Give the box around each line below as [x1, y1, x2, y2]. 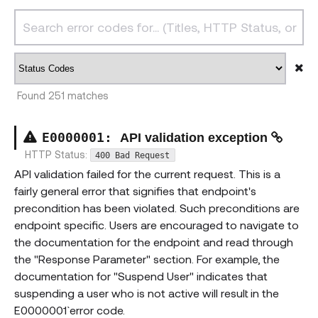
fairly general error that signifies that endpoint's [14, 184, 256, 198]
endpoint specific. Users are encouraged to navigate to [14, 218, 299, 232]
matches [65, 89, 109, 102]
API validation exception [120, 131, 271, 146]
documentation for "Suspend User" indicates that [14, 269, 268, 283]
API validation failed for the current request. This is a [14, 167, 280, 181]
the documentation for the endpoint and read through [14, 235, 293, 249]
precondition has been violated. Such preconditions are [14, 201, 300, 215]
